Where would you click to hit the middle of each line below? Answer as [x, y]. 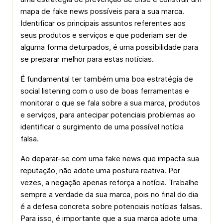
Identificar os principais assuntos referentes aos [103, 23]
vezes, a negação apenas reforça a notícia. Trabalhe [110, 182]
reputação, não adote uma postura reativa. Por [100, 170]
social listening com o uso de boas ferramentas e [105, 91]
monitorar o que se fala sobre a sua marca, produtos [110, 103]
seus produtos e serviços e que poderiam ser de [104, 35]
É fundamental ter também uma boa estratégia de [107, 79]
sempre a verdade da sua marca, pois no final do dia [109, 194]
